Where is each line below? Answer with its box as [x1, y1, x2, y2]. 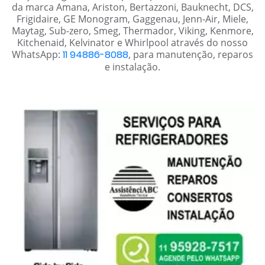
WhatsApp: [12, 47, 63, 61]
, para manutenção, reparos [128, 47, 253, 61]
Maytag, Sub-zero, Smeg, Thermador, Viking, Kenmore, [11, 24, 254, 37]
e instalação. [105, 60, 160, 73]
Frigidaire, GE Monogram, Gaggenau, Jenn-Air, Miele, [17, 12, 248, 25]
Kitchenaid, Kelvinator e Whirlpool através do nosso [17, 35, 248, 49]
